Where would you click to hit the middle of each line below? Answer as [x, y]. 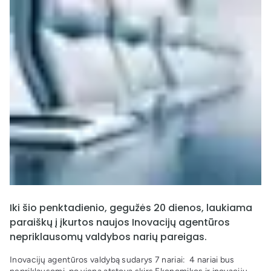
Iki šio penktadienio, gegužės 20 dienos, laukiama [131, 208]
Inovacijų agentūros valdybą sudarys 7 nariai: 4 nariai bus [122, 260]
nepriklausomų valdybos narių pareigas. [108, 237]
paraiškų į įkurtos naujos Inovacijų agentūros [120, 223]
